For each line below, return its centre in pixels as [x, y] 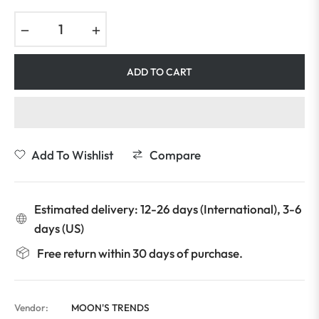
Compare [175, 155]
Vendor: [31, 307]
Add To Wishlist [72, 155]
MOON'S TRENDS [110, 307]
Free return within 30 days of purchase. [140, 253]
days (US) [59, 228]
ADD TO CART [159, 72]
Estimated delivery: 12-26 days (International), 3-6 [168, 209]
